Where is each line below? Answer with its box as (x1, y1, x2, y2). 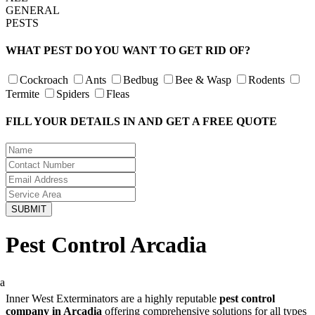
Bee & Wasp (175, 73, 231, 86)
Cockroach (20, 73, 68, 86)
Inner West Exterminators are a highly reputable (6, 292, 219, 304)
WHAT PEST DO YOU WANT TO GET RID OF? (6, 44, 250, 57)
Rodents (248, 73, 285, 86)
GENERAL (6, 4, 60, 16)
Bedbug (123, 73, 158, 86)
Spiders (56, 87, 89, 100)
